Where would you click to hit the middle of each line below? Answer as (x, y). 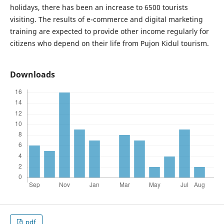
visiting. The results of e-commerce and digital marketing (106, 19)
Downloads (32, 75)
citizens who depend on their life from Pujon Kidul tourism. (109, 43)
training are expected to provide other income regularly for (109, 31)
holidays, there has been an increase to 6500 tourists (99, 7)
